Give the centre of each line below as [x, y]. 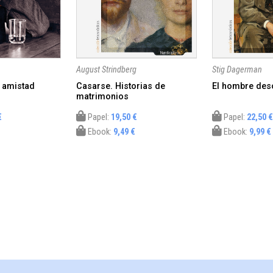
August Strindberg [107, 69]
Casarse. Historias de [121, 86]
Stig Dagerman [237, 69]
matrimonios [103, 96]
